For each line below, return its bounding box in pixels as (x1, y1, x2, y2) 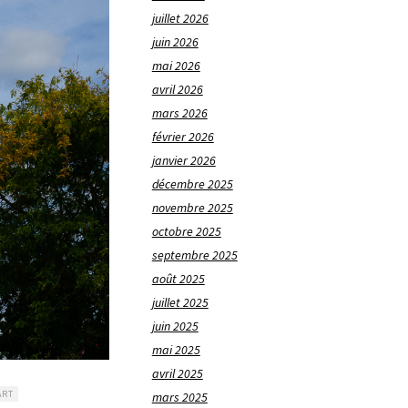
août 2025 (151, 270, 205, 288)
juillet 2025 (151, 294, 209, 311)
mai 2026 (151, 57, 200, 75)
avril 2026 (151, 81, 203, 98)
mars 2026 (151, 105, 208, 122)
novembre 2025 (151, 199, 233, 217)
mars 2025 (151, 389, 208, 406)
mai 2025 (151, 342, 200, 359)
